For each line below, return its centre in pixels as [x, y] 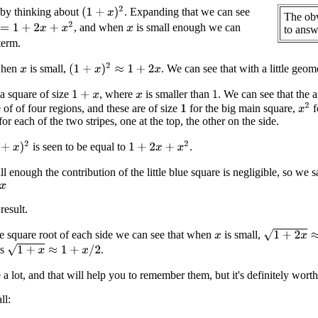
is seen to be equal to [79, 147]
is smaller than [177, 94]
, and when [100, 27]
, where [118, 94]
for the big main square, [242, 109]
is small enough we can [187, 27]
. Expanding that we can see [187, 11]
